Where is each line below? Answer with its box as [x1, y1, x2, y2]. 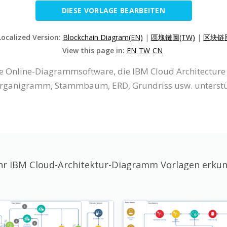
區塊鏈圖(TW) [150, 32, 195, 42]
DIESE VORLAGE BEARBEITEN [61, 5, 166, 15]
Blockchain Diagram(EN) [62, 32, 143, 42]
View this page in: [62, 45, 127, 55]
